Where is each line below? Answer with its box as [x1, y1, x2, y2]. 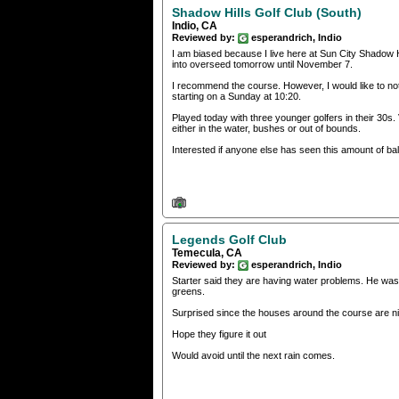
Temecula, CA [172, 246, 242, 259]
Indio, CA [172, 20, 217, 33]
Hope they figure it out [172, 329, 266, 340]
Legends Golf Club [172, 232, 287, 247]
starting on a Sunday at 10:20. [172, 91, 301, 102]
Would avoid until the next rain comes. [172, 350, 335, 362]
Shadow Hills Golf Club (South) [172, 5, 362, 20]
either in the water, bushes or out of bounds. [172, 123, 361, 134]
